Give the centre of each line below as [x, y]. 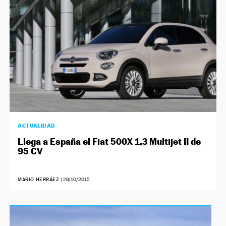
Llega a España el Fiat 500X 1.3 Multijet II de [109, 142]
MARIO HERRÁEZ [39, 180]
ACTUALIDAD [37, 126]
